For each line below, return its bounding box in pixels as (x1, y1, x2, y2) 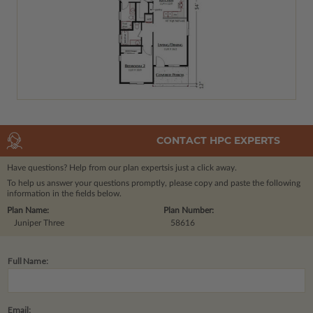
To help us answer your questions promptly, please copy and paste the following (7, 178, 300, 187)
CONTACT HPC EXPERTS (156, 134, 280, 147)
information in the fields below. (7, 189, 122, 198)
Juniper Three (14, 218, 64, 227)
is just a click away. (168, 163, 237, 172)
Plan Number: (163, 205, 214, 214)
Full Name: (8, 255, 48, 266)
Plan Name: (7, 205, 49, 214)
